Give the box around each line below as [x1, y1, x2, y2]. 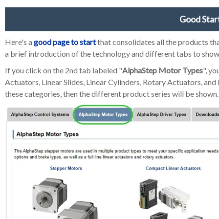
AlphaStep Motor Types [122, 66, 203, 75]
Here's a [5, 37, 34, 47]
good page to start [34, 37, 96, 47]
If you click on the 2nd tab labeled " [5, 66, 122, 75]
